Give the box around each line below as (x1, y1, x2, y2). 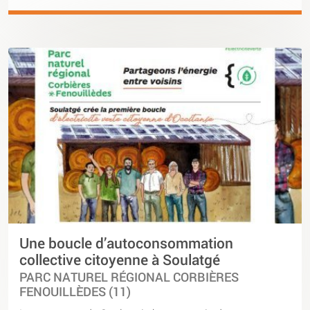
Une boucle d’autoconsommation (19, 233, 233, 253)
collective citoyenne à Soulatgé (19, 250, 220, 270)
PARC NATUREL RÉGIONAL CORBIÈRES (19, 269, 239, 286)
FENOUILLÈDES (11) (19, 284, 131, 300)
